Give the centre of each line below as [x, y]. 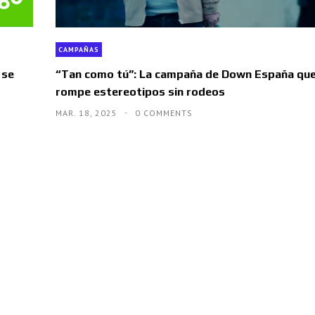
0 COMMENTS [163, 112]
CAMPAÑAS [78, 49]
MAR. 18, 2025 [88, 112]
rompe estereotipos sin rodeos [140, 91]
